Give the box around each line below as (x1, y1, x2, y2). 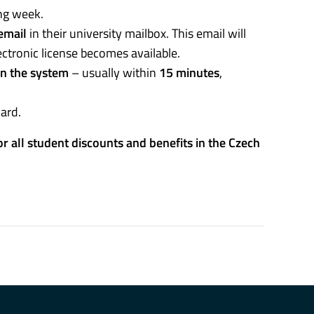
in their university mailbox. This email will (27, 23, 246, 43)
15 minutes (159, 62, 219, 82)
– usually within (69, 62, 159, 82)
